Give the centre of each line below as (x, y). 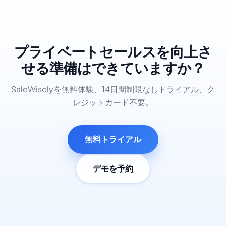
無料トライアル (113, 139)
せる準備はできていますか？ (113, 69)
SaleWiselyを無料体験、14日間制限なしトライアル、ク (113, 89)
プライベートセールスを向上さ (113, 52)
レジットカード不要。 (113, 102)
